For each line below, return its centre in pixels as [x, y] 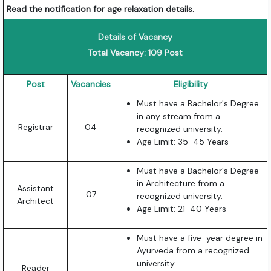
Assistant [36, 188]
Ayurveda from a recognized [193, 250]
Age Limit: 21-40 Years [182, 208]
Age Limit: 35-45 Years [183, 141]
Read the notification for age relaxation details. [101, 9]
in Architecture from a [181, 183]
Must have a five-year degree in [200, 237]
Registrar [35, 127]
